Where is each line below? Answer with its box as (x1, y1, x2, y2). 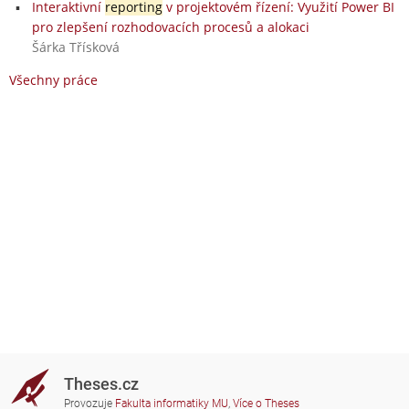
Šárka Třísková (31, 37, 120, 56)
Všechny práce (9, 70, 98, 89)
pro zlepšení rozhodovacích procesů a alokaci (31, 17, 309, 36)
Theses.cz (63, 374, 139, 393)
